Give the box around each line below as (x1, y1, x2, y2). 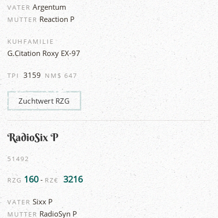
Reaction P (37, 14, 74, 24)
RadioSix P (7, 130, 58, 144)
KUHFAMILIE (7, 36, 54, 46)
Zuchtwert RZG (18, 95, 70, 106)
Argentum (31, 1, 66, 12)
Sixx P (31, 196, 53, 206)
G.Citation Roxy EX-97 (7, 48, 80, 58)
